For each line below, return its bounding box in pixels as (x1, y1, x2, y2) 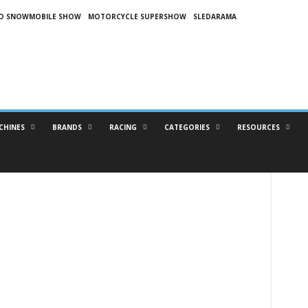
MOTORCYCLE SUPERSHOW (87, 12, 186, 21)
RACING (109, 122, 137, 132)
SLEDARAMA (192, 12, 236, 21)
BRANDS (52, 122, 82, 132)
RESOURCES (236, 122, 280, 132)
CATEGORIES (164, 122, 210, 132)
